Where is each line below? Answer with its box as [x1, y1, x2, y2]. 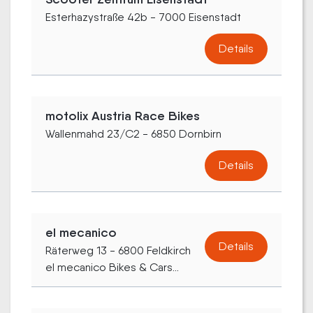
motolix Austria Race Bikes [45, 108, 200, 124]
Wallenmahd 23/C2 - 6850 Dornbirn [45, 126, 221, 140]
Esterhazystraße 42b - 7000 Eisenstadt [45, 10, 241, 24]
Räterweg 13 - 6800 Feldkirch [45, 243, 191, 257]
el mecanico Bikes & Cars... [45, 260, 179, 274]
